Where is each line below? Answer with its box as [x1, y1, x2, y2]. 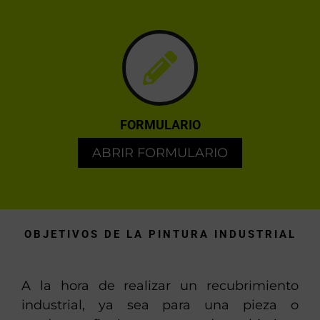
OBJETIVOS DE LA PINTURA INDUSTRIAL [24, 227, 296, 241]
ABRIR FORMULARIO [92, 145, 228, 161]
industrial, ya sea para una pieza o [21, 297, 299, 314]
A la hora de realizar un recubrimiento [21, 278, 299, 294]
